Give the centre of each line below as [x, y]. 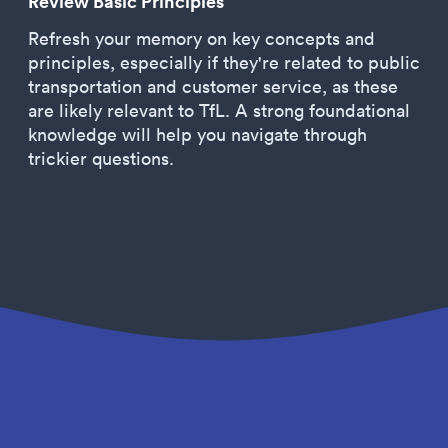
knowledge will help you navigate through [197, 134]
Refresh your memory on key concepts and [201, 38]
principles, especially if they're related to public [224, 62]
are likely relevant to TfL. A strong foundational [219, 110]
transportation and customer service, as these [213, 86]
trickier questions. [101, 158]
